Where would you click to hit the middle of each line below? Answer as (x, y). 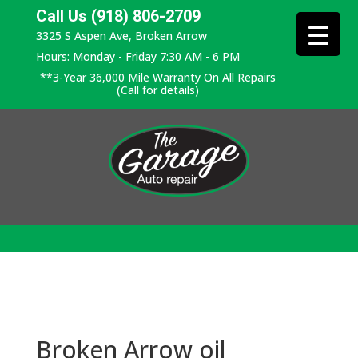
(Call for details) (157, 90)
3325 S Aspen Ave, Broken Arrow (121, 36)
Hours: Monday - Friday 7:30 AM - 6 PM (137, 56)
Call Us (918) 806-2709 (118, 16)
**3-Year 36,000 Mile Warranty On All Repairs (157, 77)
